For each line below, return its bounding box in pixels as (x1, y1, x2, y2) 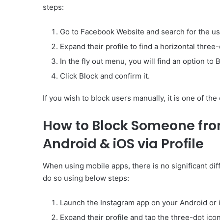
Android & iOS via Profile (43, 135, 204, 153)
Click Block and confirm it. (60, 71, 150, 81)
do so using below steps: (43, 173, 129, 183)
